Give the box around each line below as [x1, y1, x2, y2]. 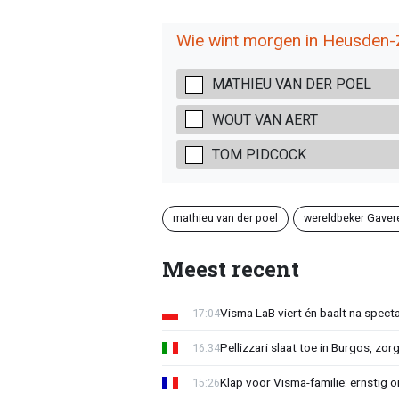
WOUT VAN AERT [211, 110, 318, 128]
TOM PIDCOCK [211, 146, 306, 164]
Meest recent [161, 254, 299, 283]
